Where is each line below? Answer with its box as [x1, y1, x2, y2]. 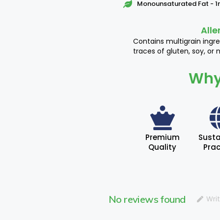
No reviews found [109, 192, 186, 205]
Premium [145, 132, 180, 142]
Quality [148, 142, 177, 152]
